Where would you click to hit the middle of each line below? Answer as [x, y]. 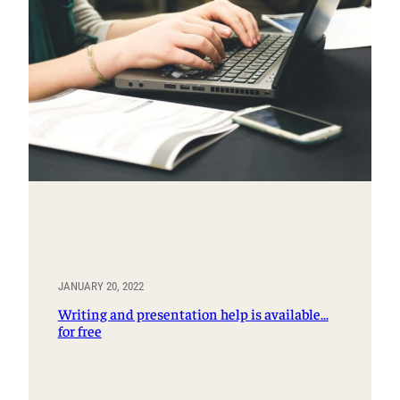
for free [79, 330]
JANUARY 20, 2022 [100, 287]
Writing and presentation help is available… [193, 313]
